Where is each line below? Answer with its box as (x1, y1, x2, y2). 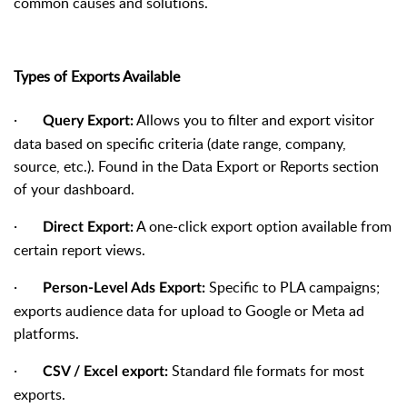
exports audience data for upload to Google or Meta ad (14, 300, 364, 321)
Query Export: (43, 113, 134, 128)
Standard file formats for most (168, 360, 364, 381)
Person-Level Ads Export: (43, 280, 205, 295)
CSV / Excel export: (43, 363, 168, 379)
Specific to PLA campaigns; (205, 276, 380, 297)
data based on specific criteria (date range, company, (14, 133, 346, 154)
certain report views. (14, 239, 145, 260)
